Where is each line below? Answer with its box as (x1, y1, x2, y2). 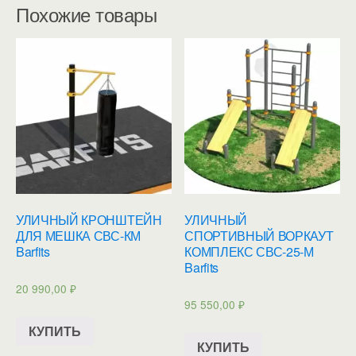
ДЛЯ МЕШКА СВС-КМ (16, 226, 141, 246)
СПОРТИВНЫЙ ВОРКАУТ (184, 226, 334, 246)
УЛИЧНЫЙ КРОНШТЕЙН (16, 211, 162, 230)
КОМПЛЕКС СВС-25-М (184, 242, 314, 261)
